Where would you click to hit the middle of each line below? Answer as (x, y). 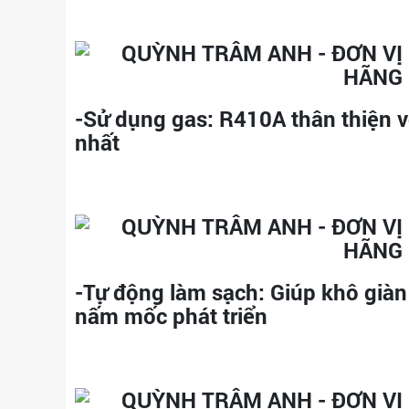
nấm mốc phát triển (171, 316)
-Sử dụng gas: (144, 119)
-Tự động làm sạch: (170, 292)
